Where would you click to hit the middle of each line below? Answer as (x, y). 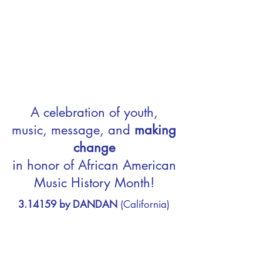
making (155, 130)
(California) (144, 204)
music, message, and (73, 130)
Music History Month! (94, 183)
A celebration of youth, (94, 112)
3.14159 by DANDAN (68, 204)
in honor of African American (94, 165)
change (94, 147)
